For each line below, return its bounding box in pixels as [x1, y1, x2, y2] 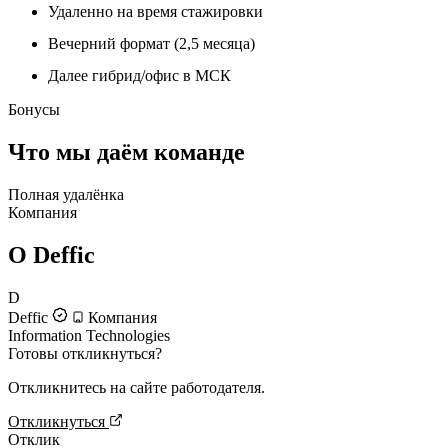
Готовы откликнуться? [8, 345, 162, 362]
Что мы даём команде [8, 139, 245, 166]
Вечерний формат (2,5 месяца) [48, 35, 255, 53]
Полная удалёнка [8, 186, 124, 204]
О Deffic [8, 242, 95, 269]
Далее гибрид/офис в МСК [48, 67, 231, 85]
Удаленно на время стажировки [48, 3, 263, 21]
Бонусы [8, 101, 60, 119]
